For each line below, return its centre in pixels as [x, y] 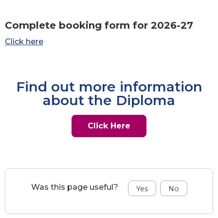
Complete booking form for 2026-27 [99, 26]
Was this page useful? [74, 187]
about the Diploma [109, 100]
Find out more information [109, 87]
